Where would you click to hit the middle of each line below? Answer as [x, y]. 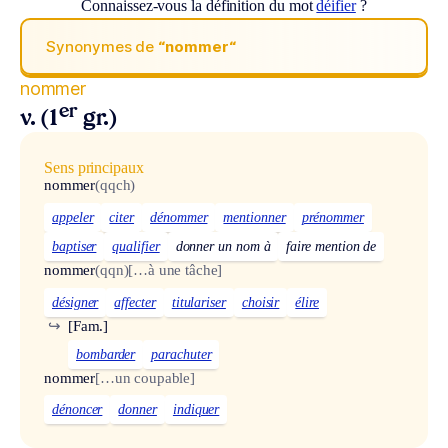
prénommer [332, 217]
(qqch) [115, 185]
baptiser [74, 246]
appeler [73, 217]
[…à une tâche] [175, 269]
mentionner [254, 217]
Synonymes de [102, 46]
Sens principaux [94, 168]
